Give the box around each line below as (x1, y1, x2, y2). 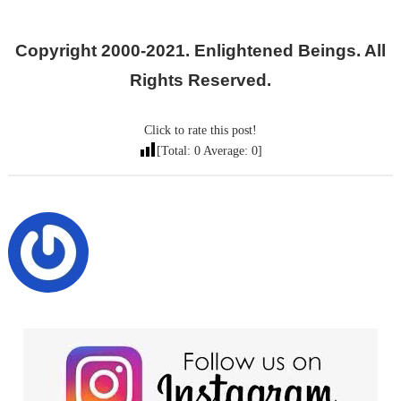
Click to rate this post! (144, 124, 257, 138)
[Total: (157, 144, 194, 158)
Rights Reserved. (130, 71, 271, 90)
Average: (200, 144, 252, 158)
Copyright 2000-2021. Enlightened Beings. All (15, 41, 386, 61)
